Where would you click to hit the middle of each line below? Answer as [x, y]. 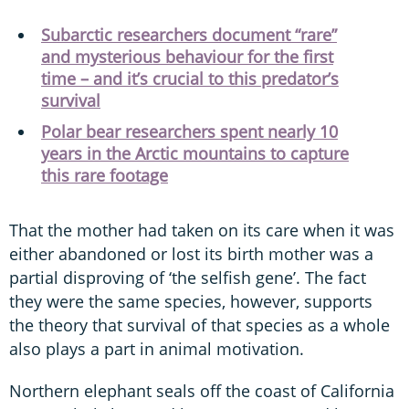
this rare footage [105, 176]
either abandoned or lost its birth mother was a [191, 254]
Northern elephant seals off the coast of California [202, 391]
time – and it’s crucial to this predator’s [190, 79]
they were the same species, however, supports [191, 302]
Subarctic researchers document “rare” [189, 35]
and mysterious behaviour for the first [187, 57]
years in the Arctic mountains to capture [195, 154]
